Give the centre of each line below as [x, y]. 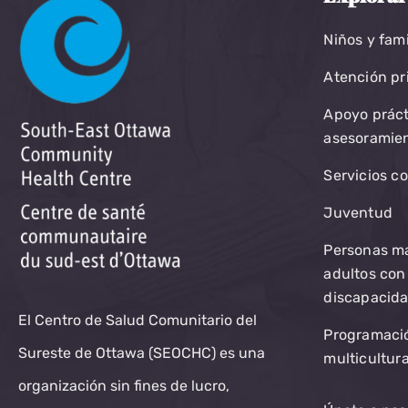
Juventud [358, 213]
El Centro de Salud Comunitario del [138, 321]
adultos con [365, 274]
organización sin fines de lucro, [124, 386]
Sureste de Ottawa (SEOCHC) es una [142, 353]
